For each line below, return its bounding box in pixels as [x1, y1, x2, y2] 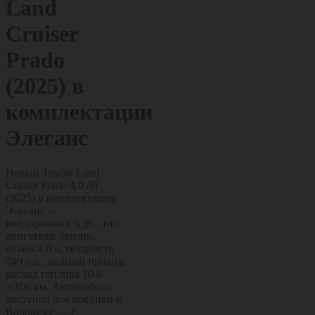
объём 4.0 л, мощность [6, 242, 113, 255]
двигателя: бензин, [6, 229, 96, 242]
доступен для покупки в [6, 292, 122, 305]
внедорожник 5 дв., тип [6, 217, 120, 229]
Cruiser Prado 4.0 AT [6, 179, 100, 191]
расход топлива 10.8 [6, 267, 102, 280]
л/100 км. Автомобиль [6, 280, 112, 292]
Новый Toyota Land [6, 166, 99, 179]
